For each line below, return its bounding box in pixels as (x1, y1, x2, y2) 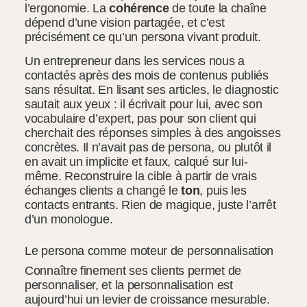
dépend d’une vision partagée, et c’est (25, 15, 225, 29)
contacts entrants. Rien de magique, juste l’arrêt (25, 198, 276, 212)
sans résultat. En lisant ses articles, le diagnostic (25, 83, 279, 97)
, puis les (199, 184, 247, 198)
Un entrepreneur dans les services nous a (25, 54, 245, 69)
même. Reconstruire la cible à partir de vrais (25, 169, 257, 184)
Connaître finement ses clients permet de (25, 263, 242, 278)
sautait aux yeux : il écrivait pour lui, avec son (25, 97, 262, 112)
